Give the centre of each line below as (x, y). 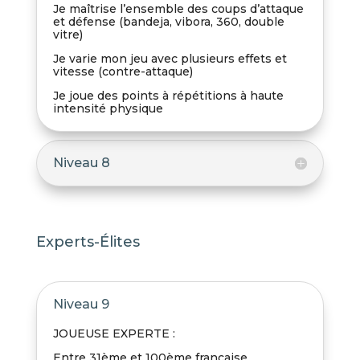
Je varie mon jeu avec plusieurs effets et (170, 59)
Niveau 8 (81, 163)
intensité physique (108, 109)
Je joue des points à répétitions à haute (168, 96)
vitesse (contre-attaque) (123, 72)
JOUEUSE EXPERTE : (114, 334)
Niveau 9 (81, 305)
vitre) (67, 35)
